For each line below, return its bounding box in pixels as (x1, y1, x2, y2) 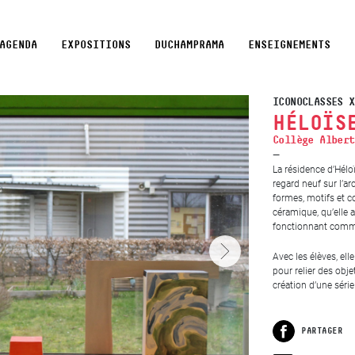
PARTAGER (301, 326, 343, 336)
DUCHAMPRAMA (155, 38, 224, 51)
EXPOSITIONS (61, 38, 131, 51)
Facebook (283, 332, 338, 348)
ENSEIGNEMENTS (248, 38, 330, 51)
